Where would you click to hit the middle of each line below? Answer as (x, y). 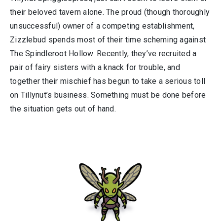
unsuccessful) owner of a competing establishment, (102, 26)
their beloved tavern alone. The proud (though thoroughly (110, 12)
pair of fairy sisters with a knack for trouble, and (95, 67)
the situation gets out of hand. (63, 109)
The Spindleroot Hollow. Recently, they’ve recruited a (103, 54)
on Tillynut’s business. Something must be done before (108, 95)
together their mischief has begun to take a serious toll (108, 81)
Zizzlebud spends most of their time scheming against (108, 40)
